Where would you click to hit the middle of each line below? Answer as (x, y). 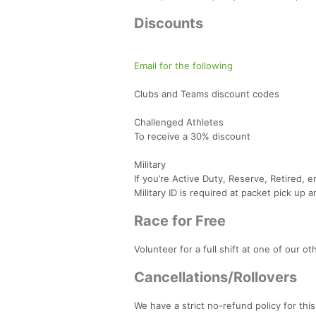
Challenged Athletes (179, 122)
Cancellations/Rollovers (215, 277)
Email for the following (183, 65)
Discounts (169, 23)
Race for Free (180, 220)
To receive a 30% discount (192, 136)
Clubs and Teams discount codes (207, 93)
